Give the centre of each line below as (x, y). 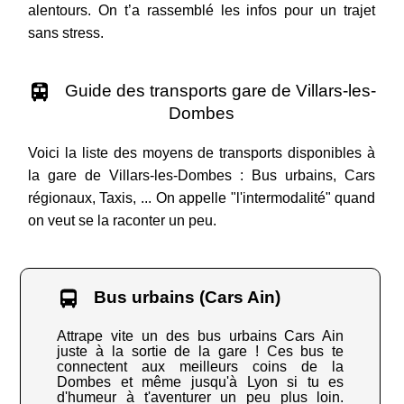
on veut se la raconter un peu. (122, 221)
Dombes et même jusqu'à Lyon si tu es (201, 382)
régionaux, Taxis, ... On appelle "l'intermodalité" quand (202, 198)
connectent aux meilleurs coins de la (201, 367)
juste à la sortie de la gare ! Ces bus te (201, 352)
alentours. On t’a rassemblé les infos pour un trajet (202, 11)
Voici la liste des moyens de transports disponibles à (202, 153)
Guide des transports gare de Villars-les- (218, 91)
